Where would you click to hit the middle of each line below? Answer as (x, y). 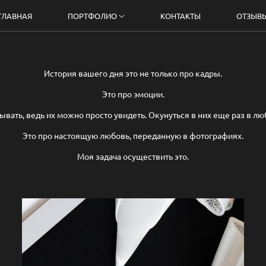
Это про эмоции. (133, 94)
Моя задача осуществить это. (133, 156)
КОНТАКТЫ (181, 16)
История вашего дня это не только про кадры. (133, 73)
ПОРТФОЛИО (92, 16)
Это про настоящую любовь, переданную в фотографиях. (133, 135)
